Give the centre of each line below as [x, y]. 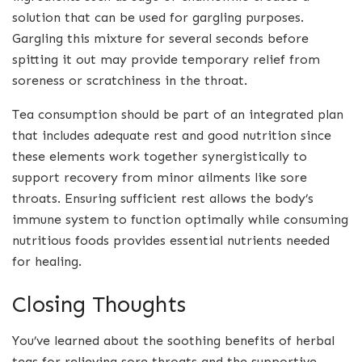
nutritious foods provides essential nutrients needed [171, 240]
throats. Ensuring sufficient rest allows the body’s [163, 198]
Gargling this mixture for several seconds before [160, 38]
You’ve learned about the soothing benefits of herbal [173, 341]
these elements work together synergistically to [160, 156]
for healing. [47, 261]
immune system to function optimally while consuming [180, 219]
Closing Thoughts [99, 305]
